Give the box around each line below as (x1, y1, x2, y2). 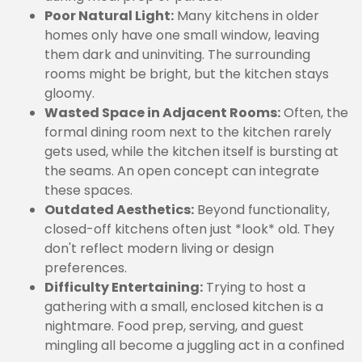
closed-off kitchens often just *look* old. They (44, 220, 335, 238)
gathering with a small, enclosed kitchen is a (44, 297, 323, 316)
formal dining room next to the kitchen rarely (44, 123, 331, 141)
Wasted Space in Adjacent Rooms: (44, 103, 280, 122)
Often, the (280, 103, 348, 122)
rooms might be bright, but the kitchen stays (44, 65, 329, 83)
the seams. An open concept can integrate (44, 162, 319, 180)
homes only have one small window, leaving (44, 26, 319, 44)
